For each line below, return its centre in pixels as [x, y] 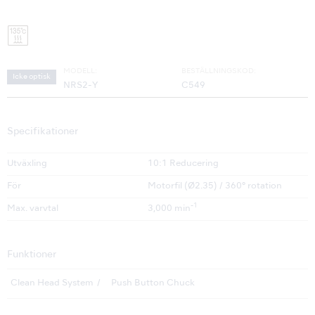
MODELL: [80, 71]
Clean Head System [52, 284]
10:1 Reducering [183, 164]
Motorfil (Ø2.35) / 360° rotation [215, 187]
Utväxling [27, 164]
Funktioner [32, 255]
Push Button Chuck [153, 284]
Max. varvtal [33, 209]
